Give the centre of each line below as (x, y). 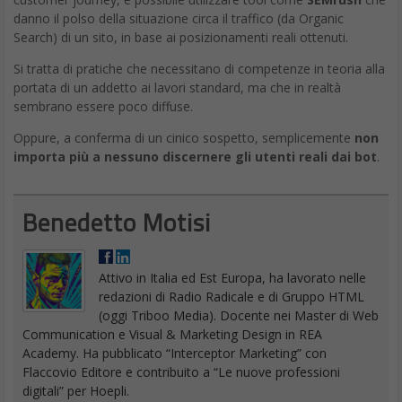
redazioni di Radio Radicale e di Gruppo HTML (232, 297)
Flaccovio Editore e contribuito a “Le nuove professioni (181, 372)
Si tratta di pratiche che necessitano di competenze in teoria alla (199, 69)
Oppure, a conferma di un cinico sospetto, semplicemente (184, 138)
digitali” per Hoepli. (76, 391)
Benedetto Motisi (117, 223)
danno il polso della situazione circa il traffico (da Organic (179, 19)
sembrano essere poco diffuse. (103, 107)
